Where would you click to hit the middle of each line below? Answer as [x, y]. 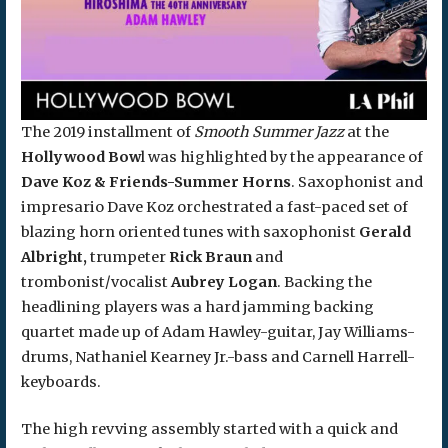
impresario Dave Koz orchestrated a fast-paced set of [214, 207]
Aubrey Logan [222, 282]
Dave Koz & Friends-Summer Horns [155, 182]
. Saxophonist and [356, 182]
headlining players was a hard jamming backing [197, 307]
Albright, [53, 257]
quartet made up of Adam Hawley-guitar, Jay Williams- [217, 332]
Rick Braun [210, 257]
